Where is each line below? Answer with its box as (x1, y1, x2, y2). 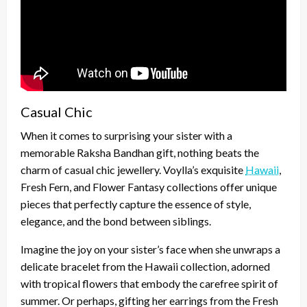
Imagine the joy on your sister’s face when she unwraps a (21, 243, 280, 256)
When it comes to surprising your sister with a (21, 129, 232, 143)
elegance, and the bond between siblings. (21, 214, 211, 228)
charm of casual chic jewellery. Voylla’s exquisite (21, 163, 245, 177)
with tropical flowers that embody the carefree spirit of (21, 277, 278, 291)
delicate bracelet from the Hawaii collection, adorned (21, 260, 270, 273)
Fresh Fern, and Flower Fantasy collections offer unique (21, 180, 277, 194)
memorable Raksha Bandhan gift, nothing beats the (21, 146, 259, 160)
